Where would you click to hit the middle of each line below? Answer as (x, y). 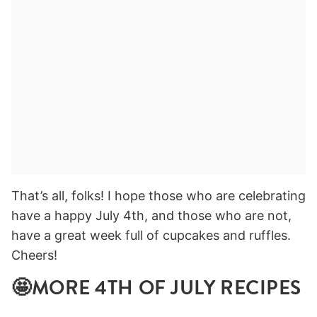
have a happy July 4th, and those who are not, (151, 216)
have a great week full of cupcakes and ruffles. (151, 236)
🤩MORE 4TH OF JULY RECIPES (156, 288)
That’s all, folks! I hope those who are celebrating (158, 196)
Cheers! (34, 255)
